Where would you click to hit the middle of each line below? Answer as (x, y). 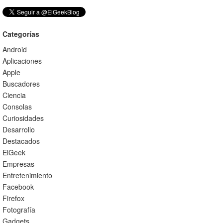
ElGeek (14, 152)
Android (14, 49)
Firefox (13, 198)
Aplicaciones (22, 61)
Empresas (18, 164)
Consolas (17, 107)
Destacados (21, 141)
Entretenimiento (27, 175)
